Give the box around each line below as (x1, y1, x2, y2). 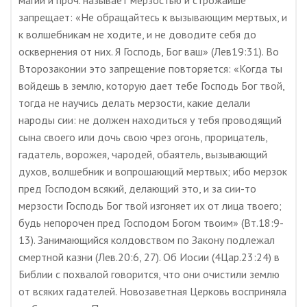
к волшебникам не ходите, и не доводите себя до (19, 27, 256, 41)
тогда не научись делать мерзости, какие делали (19, 96, 250, 110)
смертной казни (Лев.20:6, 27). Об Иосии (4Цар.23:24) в (19, 250, 280, 264)
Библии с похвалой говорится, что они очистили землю (19, 267, 280, 281)
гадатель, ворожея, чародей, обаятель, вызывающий (19, 147, 267, 161)
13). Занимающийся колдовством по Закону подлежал (19, 233, 275, 247)
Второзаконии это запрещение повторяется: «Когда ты (19, 62, 282, 75)
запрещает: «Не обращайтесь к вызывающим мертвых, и (19, 10, 287, 24)
